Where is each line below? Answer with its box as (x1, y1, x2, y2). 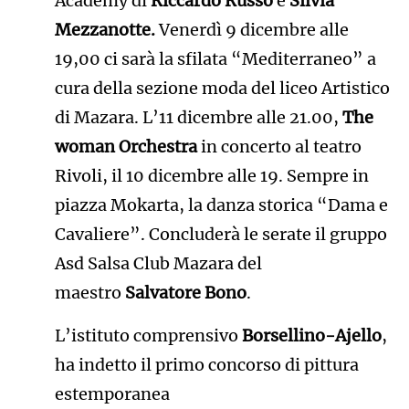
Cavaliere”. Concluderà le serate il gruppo (54, 224, 387, 246)
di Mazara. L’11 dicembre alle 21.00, (54, 107, 342, 129)
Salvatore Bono (124, 282, 246, 304)
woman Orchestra (54, 136, 197, 158)
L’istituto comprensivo (54, 325, 242, 347)
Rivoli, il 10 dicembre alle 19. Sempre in (54, 165, 369, 187)
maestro (54, 282, 125, 304)
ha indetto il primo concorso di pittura (54, 354, 359, 376)
